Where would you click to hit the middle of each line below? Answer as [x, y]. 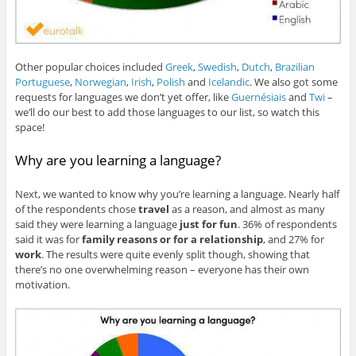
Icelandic [228, 82]
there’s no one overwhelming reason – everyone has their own [162, 270]
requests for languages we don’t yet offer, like [123, 97]
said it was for [48, 240]
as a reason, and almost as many [247, 209]
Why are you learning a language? [118, 161]
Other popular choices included [90, 67]
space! [29, 128]
